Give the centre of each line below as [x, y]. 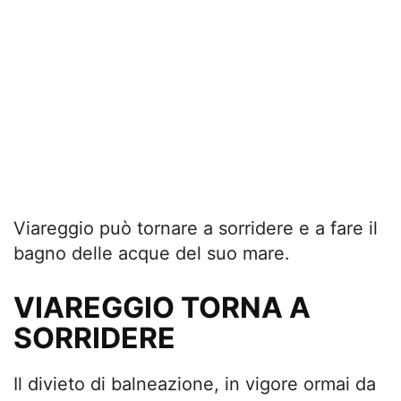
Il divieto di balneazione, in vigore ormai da [195, 384]
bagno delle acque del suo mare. [152, 253]
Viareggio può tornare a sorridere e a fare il [196, 228]
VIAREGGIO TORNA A [162, 307]
